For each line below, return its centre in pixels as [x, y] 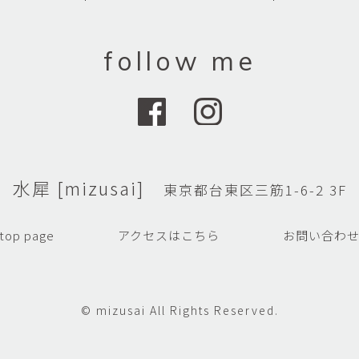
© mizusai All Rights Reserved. [179, 310]
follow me [179, 61]
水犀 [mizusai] [88, 188]
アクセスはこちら [168, 235]
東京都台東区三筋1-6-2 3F [255, 190]
